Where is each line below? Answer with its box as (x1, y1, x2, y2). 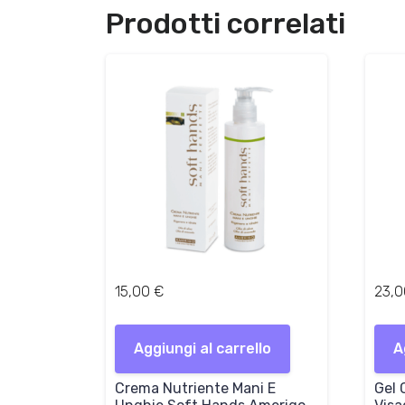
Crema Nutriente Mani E (115, 379, 276, 397)
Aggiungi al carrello (134, 339, 271, 357)
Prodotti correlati (106, 5, 345, 41)
